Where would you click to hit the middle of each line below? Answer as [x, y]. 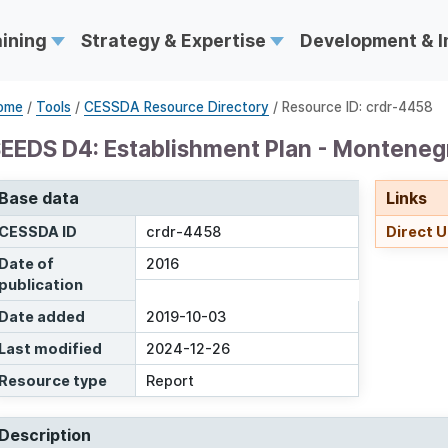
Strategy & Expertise [175, 40]
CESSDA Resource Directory [176, 107]
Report [170, 381]
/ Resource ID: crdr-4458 [351, 107]
